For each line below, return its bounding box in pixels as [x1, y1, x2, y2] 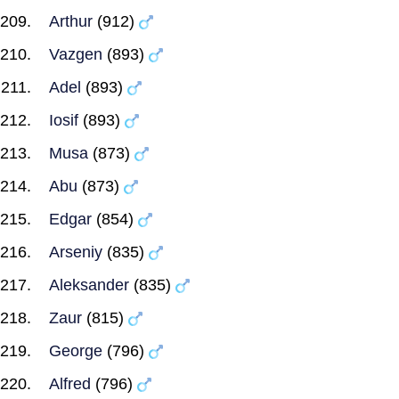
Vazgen [49, 45, 102, 63]
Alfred [49, 375, 91, 393]
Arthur [49, 12, 93, 30]
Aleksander [49, 276, 129, 294]
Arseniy [49, 243, 102, 261]
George [49, 342, 102, 360]
